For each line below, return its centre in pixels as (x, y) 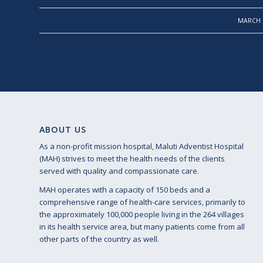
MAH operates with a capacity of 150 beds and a (125, 189)
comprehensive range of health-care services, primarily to (142, 202)
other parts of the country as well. (99, 239)
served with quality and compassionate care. (119, 171)
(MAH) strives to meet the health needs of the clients (132, 158)
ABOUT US (63, 129)
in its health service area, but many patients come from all (142, 226)
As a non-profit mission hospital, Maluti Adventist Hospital (141, 146)
